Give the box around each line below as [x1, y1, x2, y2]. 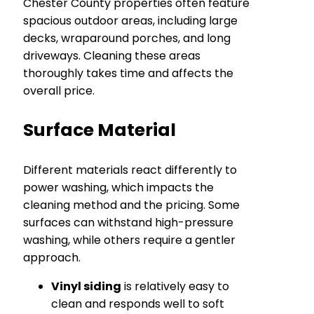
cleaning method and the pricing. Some [23, 196, 240, 213]
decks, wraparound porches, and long [23, 29, 231, 46]
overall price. [23, 82, 95, 99]
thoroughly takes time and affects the [23, 64, 233, 81]
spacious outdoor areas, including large [23, 12, 238, 29]
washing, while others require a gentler [23, 231, 235, 248]
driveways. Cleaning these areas [23, 47, 200, 64]
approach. [23, 249, 81, 266]
